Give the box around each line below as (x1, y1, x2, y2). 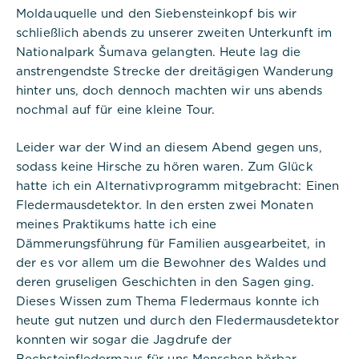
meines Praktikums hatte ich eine (16, 217, 217, 230)
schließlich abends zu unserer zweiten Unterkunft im (16, 26, 333, 38)
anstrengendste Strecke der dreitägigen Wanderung (16, 64, 333, 77)
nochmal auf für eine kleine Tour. (16, 103, 216, 115)
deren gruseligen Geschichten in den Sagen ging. (16, 275, 314, 288)
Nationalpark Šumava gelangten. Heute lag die (16, 45, 301, 58)
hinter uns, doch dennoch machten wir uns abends (16, 83, 322, 96)
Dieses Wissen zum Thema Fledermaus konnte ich (16, 294, 320, 307)
